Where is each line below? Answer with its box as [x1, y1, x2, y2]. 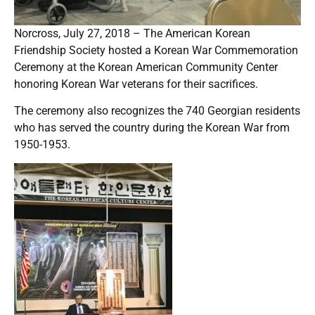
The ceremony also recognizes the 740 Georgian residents [14, 103, 300, 117]
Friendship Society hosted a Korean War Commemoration [14, 43, 298, 57]
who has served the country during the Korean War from [14, 120, 290, 134]
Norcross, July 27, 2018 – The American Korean [14, 26, 250, 40]
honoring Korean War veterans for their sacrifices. [14, 77, 258, 91]
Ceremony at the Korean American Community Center [14, 60, 278, 74]
